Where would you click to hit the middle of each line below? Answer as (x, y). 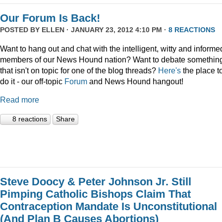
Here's (169, 70)
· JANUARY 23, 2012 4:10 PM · (116, 30)
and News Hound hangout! (135, 81)
